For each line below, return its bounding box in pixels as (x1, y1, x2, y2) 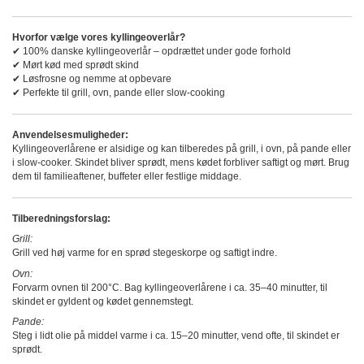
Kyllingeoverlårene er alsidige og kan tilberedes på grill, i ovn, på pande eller (12, 142, 351, 154)
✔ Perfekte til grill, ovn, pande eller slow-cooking (12, 86, 225, 98)
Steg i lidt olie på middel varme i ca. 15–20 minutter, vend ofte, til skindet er (12, 330, 340, 342)
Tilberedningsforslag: (12, 212, 110, 224)
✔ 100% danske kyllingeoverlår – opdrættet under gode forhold (12, 45, 291, 57)
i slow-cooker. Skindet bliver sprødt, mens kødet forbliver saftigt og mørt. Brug (12, 156, 349, 168)
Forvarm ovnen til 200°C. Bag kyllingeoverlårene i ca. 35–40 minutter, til (12, 281, 327, 293)
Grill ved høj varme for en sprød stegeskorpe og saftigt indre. (12, 247, 277, 259)
